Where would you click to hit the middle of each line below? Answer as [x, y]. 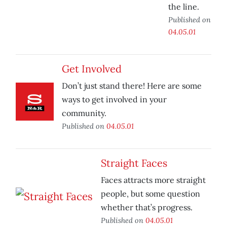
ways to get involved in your [114, 100]
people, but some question [150, 194]
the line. [184, 7]
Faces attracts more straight [153, 180]
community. [84, 113]
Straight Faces [134, 163]
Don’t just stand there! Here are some [132, 86]
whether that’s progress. [147, 207]
